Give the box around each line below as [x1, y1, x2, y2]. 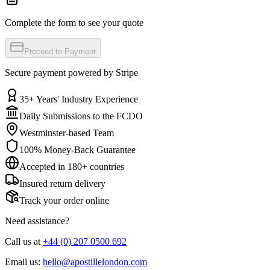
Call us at [5, 236, 40, 246]
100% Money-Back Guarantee [19, 144, 136, 155]
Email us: [5, 256, 40, 267]
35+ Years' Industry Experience [19, 93, 138, 104]
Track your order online [19, 195, 109, 206]
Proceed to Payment [24, 46, 96, 56]
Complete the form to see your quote [5, 17, 143, 28]
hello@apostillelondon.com [43, 256, 147, 267]
